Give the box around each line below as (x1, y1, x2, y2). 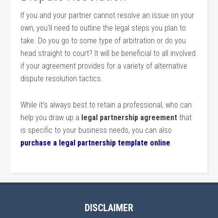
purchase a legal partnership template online (20, 138, 171, 147)
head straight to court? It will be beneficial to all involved (20, 49, 196, 58)
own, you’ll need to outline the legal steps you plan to (20, 23, 186, 33)
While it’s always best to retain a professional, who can (20, 100, 192, 109)
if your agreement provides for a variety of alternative (20, 61, 188, 71)
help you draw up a (20, 113, 82, 122)
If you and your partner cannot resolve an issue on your (20, 11, 195, 20)
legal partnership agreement (81, 113, 178, 122)
